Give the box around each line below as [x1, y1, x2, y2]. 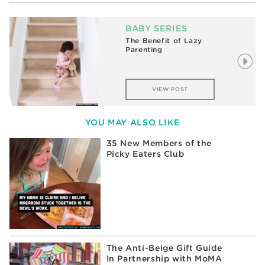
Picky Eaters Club [106, 149, 185, 159]
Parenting [125, 45, 163, 54]
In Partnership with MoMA [106, 254, 222, 264]
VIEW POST [152, 85, 188, 92]
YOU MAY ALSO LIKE [85, 117, 180, 127]
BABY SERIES [125, 22, 188, 33]
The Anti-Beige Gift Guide [106, 243, 222, 253]
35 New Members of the [106, 138, 212, 148]
